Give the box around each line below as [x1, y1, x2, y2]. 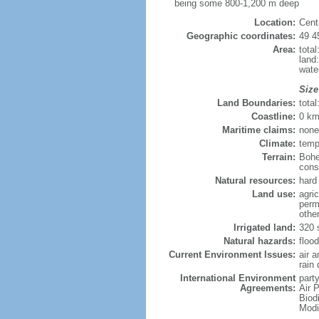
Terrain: [261, 152, 296, 162]
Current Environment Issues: [168, 249, 296, 260]
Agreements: [239, 283, 296, 293]
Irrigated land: [233, 222, 296, 233]
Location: [253, 17, 296, 28]
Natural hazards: [223, 236, 296, 246]
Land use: [251, 189, 296, 199]
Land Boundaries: [216, 98, 296, 108]
